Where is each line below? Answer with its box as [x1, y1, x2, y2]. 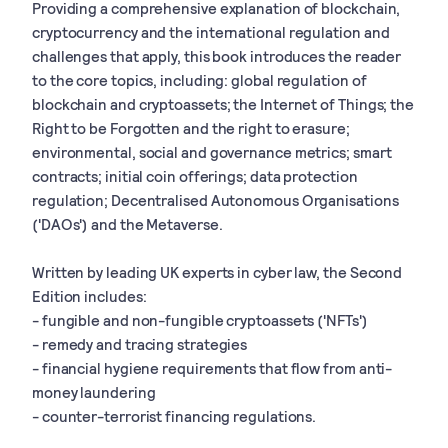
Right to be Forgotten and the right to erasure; [32, 118, 350, 137]
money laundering [32, 382, 156, 401]
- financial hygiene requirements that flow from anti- [32, 358, 393, 377]
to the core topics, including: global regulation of [32, 70, 367, 89]
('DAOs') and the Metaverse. [32, 214, 223, 233]
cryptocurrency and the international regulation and [32, 22, 390, 41]
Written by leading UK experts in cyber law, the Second [32, 262, 403, 281]
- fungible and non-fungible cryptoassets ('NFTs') [32, 310, 368, 329]
